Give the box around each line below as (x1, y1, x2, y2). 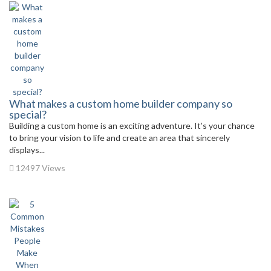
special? (9, 108, 47, 121)
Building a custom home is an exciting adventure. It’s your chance (9, 120, 255, 131)
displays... (9, 145, 45, 155)
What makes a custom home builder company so (9, 97, 232, 110)
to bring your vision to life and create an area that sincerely (9, 132, 230, 143)
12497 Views (14, 163, 65, 173)
